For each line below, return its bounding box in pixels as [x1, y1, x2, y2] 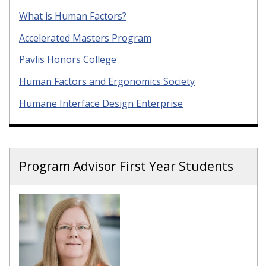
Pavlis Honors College [19, 53, 116, 66]
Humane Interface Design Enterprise [19, 97, 183, 110]
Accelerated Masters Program [19, 31, 151, 45]
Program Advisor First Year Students [19, 158, 233, 175]
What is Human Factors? [19, 9, 126, 23]
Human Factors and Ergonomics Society [19, 75, 195, 88]
